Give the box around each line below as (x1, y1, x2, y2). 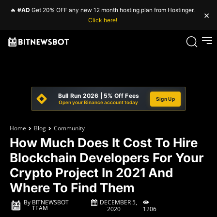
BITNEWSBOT (32, 198, 69, 207)
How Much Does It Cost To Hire (10, 135, 198, 150)
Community (54, 124, 85, 132)
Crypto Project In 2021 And (10, 165, 173, 180)
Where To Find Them (10, 180, 135, 195)
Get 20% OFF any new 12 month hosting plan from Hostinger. (30, 6, 195, 14)
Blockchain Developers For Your (10, 150, 204, 165)
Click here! (88, 16, 117, 24)
